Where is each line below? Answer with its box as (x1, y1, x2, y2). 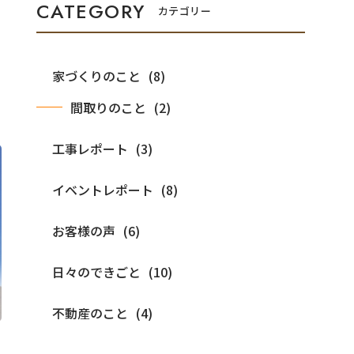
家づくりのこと (52, 66, 141, 85)
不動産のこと (52, 303, 128, 322)
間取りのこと (70, 97, 146, 117)
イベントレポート (52, 179, 153, 199)
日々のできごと (52, 262, 141, 281)
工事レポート (52, 138, 128, 158)
